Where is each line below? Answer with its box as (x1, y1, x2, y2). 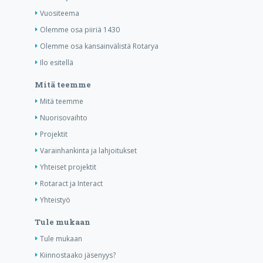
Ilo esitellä (39, 58, 73, 68)
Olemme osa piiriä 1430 (39, 25, 120, 35)
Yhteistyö (39, 195, 70, 205)
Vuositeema (39, 8, 79, 19)
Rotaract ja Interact (39, 178, 103, 189)
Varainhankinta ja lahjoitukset (39, 146, 137, 156)
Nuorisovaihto (39, 113, 87, 123)
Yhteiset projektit (39, 162, 96, 173)
